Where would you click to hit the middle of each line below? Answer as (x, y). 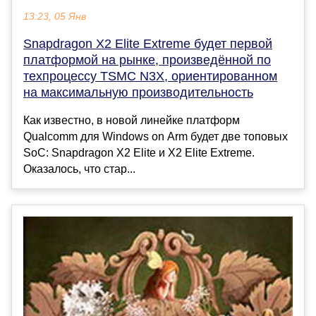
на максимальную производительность (138, 92)
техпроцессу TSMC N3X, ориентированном (150, 76)
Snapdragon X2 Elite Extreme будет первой (148, 43)
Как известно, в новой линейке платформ (132, 120)
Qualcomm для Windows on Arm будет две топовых (156, 136)
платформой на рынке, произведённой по (147, 60)
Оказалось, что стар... (79, 169)
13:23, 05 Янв (55, 16)
